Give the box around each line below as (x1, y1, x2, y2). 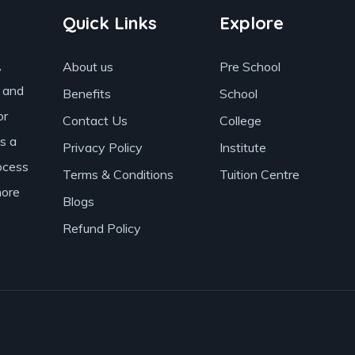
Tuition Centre (219, 166, 300, 182)
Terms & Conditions (63, 166, 174, 182)
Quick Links (63, 11, 158, 34)
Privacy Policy (63, 139, 143, 155)
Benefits (63, 85, 112, 101)
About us (63, 58, 114, 74)
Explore (219, 11, 284, 34)
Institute (219, 139, 266, 155)
